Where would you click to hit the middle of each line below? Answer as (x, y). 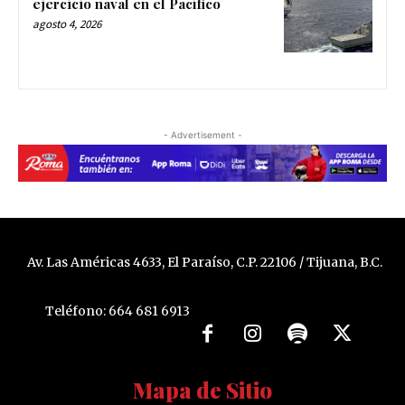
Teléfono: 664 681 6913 (117, 311)
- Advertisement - (202, 135)
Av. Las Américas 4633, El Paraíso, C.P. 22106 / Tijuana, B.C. (204, 262)
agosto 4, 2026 (67, 24)
